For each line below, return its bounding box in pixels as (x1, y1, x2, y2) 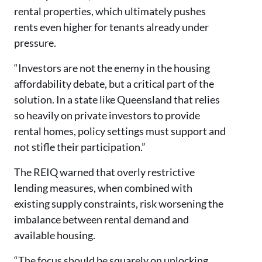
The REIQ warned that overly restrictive (14, 166, 195, 178)
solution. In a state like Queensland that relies (14, 93, 220, 106)
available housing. (14, 229, 95, 242)
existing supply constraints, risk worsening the (14, 197, 223, 210)
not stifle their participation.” (14, 140, 146, 153)
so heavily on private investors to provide (14, 109, 200, 122)
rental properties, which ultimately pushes (14, 5, 206, 18)
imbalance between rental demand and (14, 213, 189, 226)
